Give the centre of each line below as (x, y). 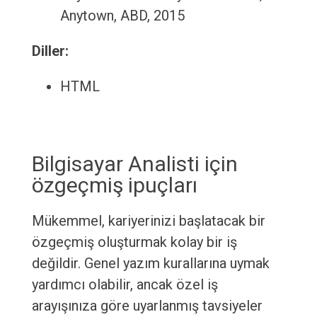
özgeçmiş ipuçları (114, 185)
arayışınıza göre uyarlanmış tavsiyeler (147, 306)
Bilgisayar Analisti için (134, 164)
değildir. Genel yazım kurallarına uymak (150, 264)
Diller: (50, 51)
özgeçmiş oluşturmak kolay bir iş (134, 242)
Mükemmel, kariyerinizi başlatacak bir (148, 221)
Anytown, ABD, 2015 (122, 16)
